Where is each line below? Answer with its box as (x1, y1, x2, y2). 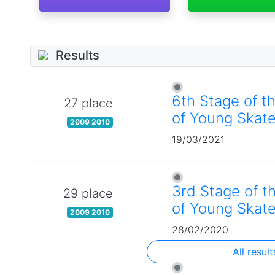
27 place (64, 95, 113, 110)
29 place (63, 185, 113, 201)
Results (56, 48, 99, 63)
